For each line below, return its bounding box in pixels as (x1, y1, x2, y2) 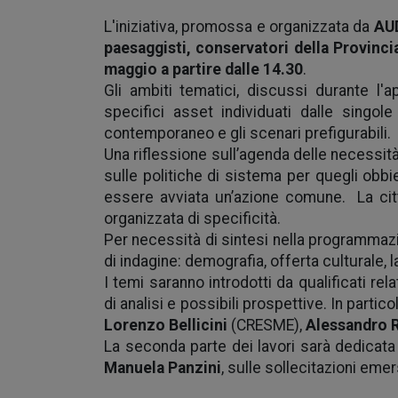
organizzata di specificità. (104, 210, 281, 227)
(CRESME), (227, 316, 306, 334)
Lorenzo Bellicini (104, 316, 227, 334)
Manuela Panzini (104, 359, 221, 377)
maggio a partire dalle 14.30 (104, 60, 303, 78)
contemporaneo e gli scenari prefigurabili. (104, 124, 391, 142)
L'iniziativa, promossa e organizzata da (104, 18, 374, 36)
